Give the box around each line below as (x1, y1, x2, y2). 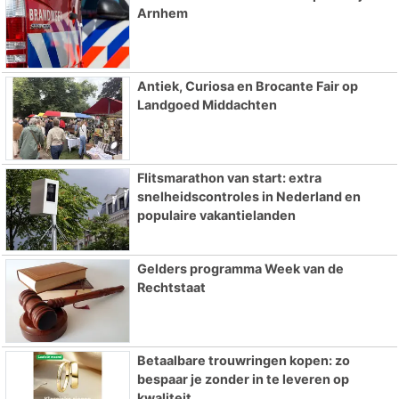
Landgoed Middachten (136, 96, 277, 112)
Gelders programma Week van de (136, 261, 344, 277)
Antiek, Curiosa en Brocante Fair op (136, 77, 358, 94)
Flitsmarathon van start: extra (136, 169, 322, 185)
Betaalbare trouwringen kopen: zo (136, 353, 350, 369)
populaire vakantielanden (136, 207, 296, 223)
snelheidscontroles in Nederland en (136, 188, 361, 204)
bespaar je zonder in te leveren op (136, 371, 349, 387)
